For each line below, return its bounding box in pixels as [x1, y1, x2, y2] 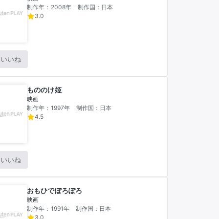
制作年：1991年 [27, 205, 70, 212]
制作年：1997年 [27, 104, 70, 111]
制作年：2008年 [27, 3, 72, 11]
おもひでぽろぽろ [27, 186, 83, 195]
